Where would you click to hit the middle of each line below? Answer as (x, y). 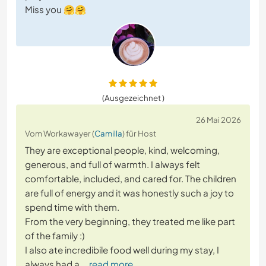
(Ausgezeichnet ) (133, 98)
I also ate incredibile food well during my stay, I (122, 250)
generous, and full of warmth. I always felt (113, 164)
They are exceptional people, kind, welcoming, (122, 150)
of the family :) (55, 236)
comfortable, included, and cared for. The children (131, 179)
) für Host (139, 134)
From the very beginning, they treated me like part (130, 221)
